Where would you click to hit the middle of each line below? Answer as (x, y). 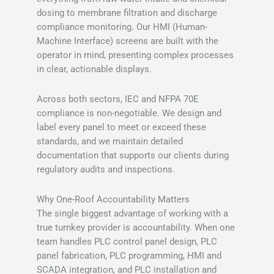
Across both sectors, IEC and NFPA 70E (118, 99)
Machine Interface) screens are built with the (128, 41)
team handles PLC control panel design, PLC (127, 241)
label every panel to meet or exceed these (121, 127)
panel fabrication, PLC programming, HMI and (129, 255)
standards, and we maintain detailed (110, 141)
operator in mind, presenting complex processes (135, 55)
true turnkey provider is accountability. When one (136, 227)
